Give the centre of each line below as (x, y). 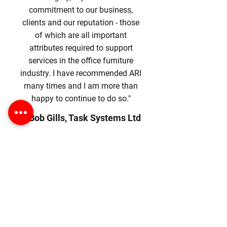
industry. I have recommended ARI (81, 73)
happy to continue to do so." (81, 99)
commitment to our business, (81, 10)
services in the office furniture (81, 61)
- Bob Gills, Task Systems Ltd (81, 118)
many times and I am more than (81, 86)
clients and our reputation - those (81, 23)
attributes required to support (81, 48)
